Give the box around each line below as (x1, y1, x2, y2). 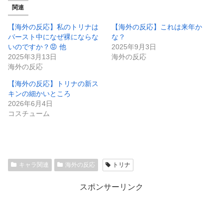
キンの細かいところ (8, 89, 71, 98)
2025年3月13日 (8, 52, 57, 61)
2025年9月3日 (111, 42, 156, 51)
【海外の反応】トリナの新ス (8, 79, 99, 88)
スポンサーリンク (80, 182, 143, 191)
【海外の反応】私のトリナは (8, 22, 99, 31)
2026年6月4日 (8, 99, 53, 108)
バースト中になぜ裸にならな (8, 32, 99, 41)
